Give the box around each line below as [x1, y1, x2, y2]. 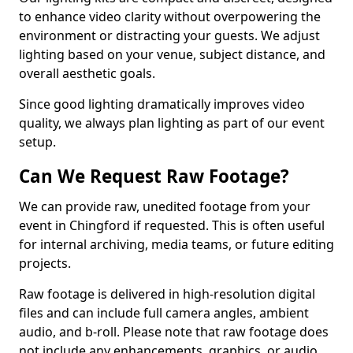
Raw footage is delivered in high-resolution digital [19, 285, 315, 303]
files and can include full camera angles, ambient [19, 304, 309, 321]
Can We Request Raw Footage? [19, 164, 289, 188]
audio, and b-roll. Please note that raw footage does [19, 323, 329, 340]
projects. [19, 255, 71, 272]
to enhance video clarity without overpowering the [19, 8, 321, 25]
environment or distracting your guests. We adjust [19, 27, 320, 44]
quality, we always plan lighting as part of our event [19, 114, 325, 132]
